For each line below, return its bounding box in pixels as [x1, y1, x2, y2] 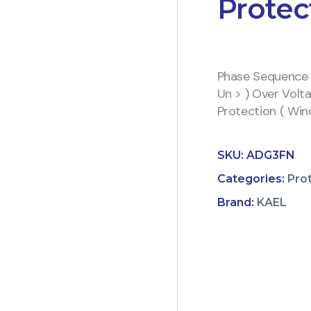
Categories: [217, 171, 287, 185]
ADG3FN [246, 148, 295, 162]
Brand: [217, 195, 257, 209]
